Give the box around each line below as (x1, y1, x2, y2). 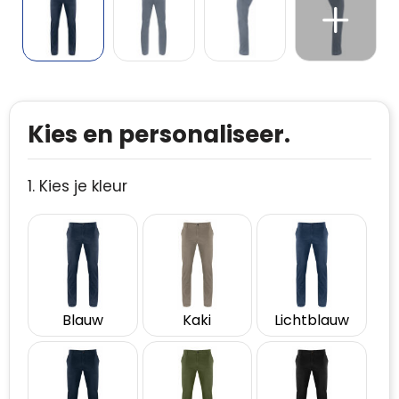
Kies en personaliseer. (28, 118, 290, 151)
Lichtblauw (274, 309, 350, 330)
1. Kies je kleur (28, 175, 127, 197)
